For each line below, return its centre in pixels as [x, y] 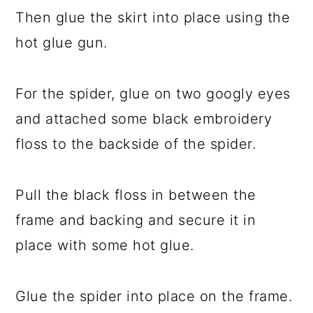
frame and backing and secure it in [136, 220]
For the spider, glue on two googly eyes [153, 93]
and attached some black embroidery [144, 118]
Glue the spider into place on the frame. [154, 296]
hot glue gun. [61, 42]
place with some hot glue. [105, 245]
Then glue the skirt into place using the [153, 17]
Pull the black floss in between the [136, 195]
